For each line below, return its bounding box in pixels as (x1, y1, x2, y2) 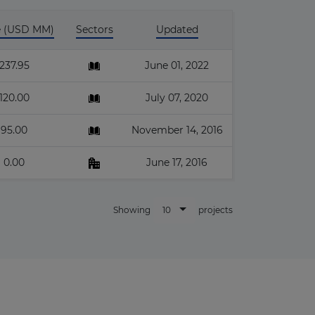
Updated (155, 23, 198, 36)
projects (198, 205, 233, 216)
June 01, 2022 (145, 59, 209, 72)
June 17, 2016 (146, 156, 207, 169)
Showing (113, 205, 150, 216)
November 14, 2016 (131, 124, 223, 136)
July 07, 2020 (146, 91, 208, 104)
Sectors (75, 23, 113, 36)
